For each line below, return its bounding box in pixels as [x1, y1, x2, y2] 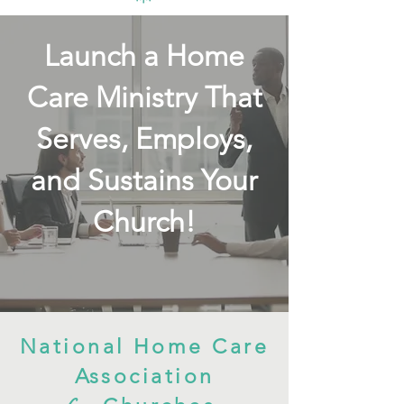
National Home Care [19, 334, 270, 359]
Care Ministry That [26, 79, 262, 115]
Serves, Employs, [36, 121, 252, 156]
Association [74, 363, 215, 389]
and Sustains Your [31, 162, 258, 197]
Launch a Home [44, 38, 244, 73]
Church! [93, 204, 196, 239]
